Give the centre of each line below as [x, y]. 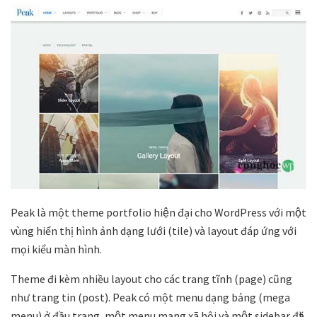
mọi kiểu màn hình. [56, 249]
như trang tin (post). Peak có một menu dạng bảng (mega [150, 297]
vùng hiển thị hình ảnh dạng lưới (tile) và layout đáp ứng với [154, 230]
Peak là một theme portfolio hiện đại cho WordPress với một [158, 212]
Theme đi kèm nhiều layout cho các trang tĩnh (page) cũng [151, 278]
